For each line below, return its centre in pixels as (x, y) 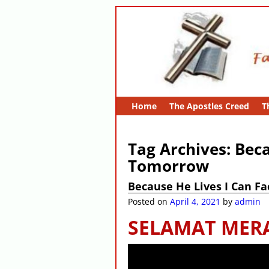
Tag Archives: (182, 149)
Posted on (149, 202)
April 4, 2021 (195, 202)
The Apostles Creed (209, 106)
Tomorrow (169, 165)
